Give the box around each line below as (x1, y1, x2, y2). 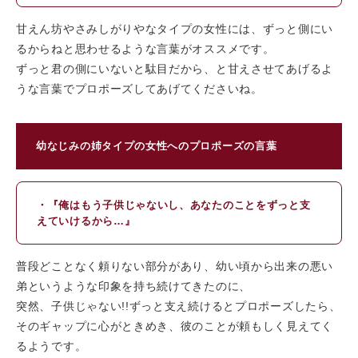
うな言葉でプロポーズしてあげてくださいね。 (16, 82, 263, 96)
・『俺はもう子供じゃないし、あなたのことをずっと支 (37, 199, 311, 211)
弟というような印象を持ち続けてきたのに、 (16, 280, 251, 293)
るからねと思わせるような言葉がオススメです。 (16, 42, 275, 56)
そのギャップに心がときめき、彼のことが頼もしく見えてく (16, 320, 333, 333)
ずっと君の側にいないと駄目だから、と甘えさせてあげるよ (16, 62, 333, 76)
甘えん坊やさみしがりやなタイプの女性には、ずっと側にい (16, 22, 333, 36)
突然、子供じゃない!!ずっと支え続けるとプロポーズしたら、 (16, 300, 341, 313)
